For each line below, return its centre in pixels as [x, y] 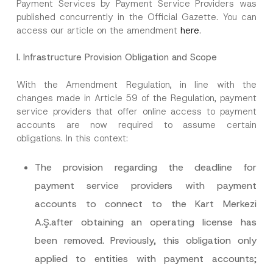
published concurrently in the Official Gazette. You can [136, 17]
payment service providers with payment [145, 186]
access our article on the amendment [98, 30]
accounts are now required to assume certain [136, 125]
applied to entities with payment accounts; [145, 259]
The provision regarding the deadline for [145, 167]
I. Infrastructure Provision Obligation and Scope [116, 57]
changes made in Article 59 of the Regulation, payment [136, 98]
